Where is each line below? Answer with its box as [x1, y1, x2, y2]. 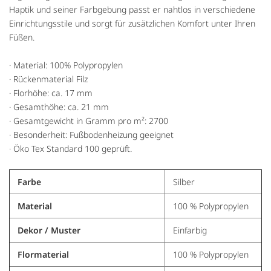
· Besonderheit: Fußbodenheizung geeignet [9, 129, 174, 141]
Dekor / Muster [17, 224, 80, 237]
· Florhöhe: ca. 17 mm [9, 87, 93, 99]
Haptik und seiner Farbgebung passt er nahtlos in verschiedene [9, 4, 255, 16]
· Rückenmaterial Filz [9, 73, 88, 85]
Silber [172, 176, 195, 188]
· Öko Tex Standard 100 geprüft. [9, 143, 132, 155]
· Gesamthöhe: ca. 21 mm [9, 101, 109, 113]
